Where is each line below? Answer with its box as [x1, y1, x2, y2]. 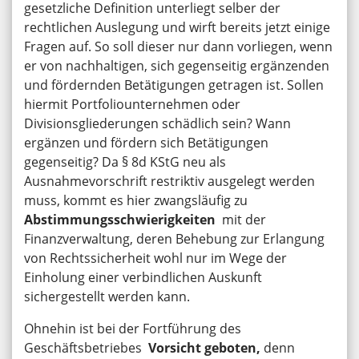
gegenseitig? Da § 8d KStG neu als [24, 152, 226, 171]
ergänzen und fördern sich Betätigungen [24, 133, 268, 151]
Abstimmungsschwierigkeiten [24, 210, 216, 228]
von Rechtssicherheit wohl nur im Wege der [24, 248, 287, 267]
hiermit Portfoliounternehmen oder [24, 95, 240, 113]
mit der [216, 210, 266, 228]
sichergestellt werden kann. [24, 287, 190, 305]
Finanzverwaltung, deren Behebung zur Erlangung [24, 229, 325, 248]
